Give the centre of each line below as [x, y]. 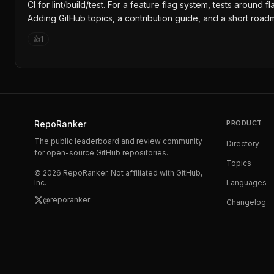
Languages [246, 183]
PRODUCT [244, 123]
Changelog [246, 202]
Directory [243, 143]
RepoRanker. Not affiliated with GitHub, [132, 173]
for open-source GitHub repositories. [101, 153]
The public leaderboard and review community [118, 141]
